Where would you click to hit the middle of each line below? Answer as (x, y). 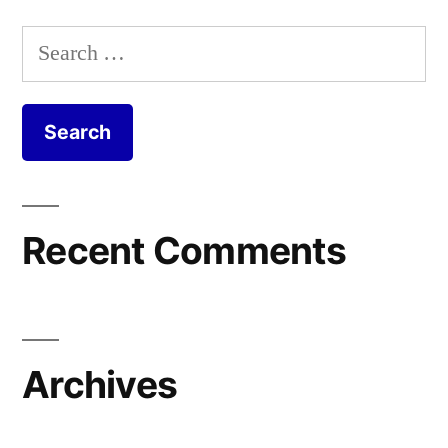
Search (51, 43)
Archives (100, 384)
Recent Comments (184, 250)
